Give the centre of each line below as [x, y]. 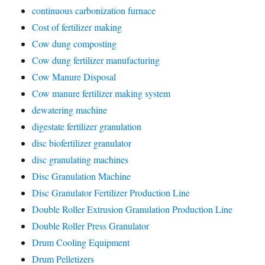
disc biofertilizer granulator [82, 143]
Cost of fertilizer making [77, 27]
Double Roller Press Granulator [91, 226]
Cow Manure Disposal [74, 77]
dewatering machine [70, 110]
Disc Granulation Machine [82, 176]
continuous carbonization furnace [94, 10]
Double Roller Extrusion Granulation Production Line [132, 209]
